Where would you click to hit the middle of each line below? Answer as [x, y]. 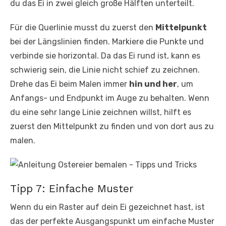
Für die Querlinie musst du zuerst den [83, 28]
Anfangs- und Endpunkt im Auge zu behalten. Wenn [110, 98]
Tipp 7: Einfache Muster [72, 189]
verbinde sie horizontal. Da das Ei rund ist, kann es [105, 56]
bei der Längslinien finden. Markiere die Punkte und [107, 42]
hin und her [153, 84]
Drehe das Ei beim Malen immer [70, 84]
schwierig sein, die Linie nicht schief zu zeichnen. [105, 70]
